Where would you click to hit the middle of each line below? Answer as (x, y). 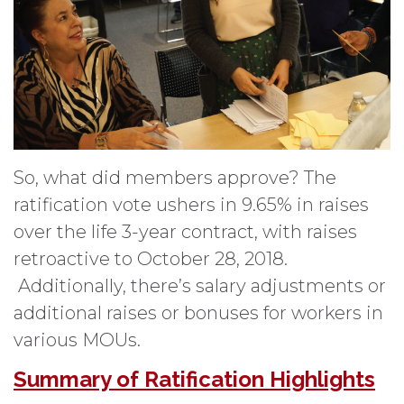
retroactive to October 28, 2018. (151, 258)
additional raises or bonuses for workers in (198, 312)
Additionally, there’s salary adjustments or (200, 285)
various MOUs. (77, 340)
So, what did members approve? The (175, 177)
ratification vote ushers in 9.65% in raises (191, 204)
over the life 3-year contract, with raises (185, 231)
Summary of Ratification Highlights (194, 379)
